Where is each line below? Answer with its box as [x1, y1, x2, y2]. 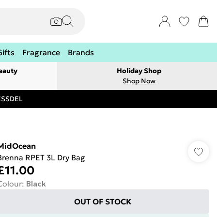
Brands [68, 47, 94, 57]
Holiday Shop [117, 66, 161, 75]
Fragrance [22, 47, 60, 57]
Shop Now [123, 77, 155, 85]
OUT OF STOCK [74, 197, 132, 206]
